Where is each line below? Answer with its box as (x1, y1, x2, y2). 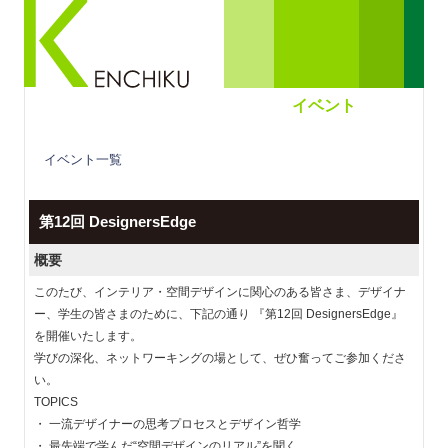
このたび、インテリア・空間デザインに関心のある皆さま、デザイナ (34, 285, 406, 299)
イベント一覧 (44, 152, 122, 167)
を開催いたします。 (34, 329, 142, 343)
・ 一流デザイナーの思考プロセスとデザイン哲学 (34, 417, 301, 431)
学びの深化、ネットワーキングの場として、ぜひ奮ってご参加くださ (34, 351, 406, 365)
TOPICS (34, 395, 78, 409)
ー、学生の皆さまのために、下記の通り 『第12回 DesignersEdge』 (34, 307, 403, 321)
